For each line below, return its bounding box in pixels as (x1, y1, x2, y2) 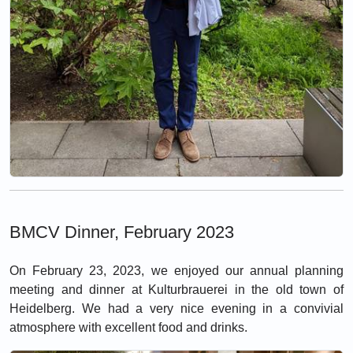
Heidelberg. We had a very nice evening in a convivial (9, 301, 344, 315)
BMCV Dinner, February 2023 (9, 221, 234, 242)
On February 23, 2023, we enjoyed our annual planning (9, 263, 344, 277)
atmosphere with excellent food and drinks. (9, 320, 247, 334)
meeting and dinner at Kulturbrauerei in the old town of (9, 282, 344, 296)
